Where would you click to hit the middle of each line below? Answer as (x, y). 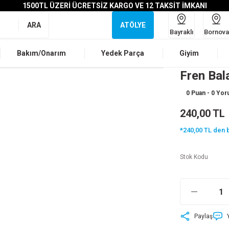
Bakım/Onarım (41, 53)
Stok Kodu (194, 157)
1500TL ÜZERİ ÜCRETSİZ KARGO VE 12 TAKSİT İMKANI (114, 6)
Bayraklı (181, 32)
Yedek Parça (123, 53)
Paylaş (203, 216)
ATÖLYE (133, 25)
